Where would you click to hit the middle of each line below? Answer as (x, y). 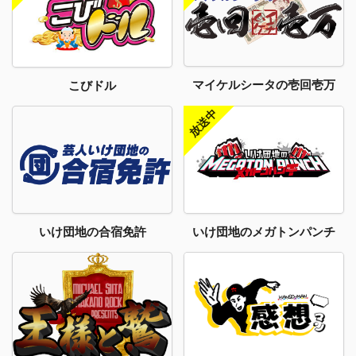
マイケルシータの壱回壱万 (264, 85)
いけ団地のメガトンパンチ (264, 231)
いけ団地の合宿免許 (92, 231)
